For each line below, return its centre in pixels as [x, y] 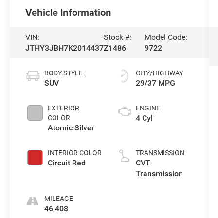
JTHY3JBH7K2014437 [65, 48]
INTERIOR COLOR [75, 153]
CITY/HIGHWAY [159, 73]
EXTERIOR [64, 108]
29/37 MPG [155, 83]
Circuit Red [67, 163]
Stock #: [118, 37]
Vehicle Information [69, 12]
